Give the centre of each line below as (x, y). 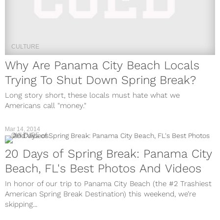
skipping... (21, 204)
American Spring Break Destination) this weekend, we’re (100, 194)
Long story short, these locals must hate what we (92, 95)
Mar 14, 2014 (23, 129)
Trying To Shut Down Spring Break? (100, 80)
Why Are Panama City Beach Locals (102, 65)
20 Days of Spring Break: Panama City (109, 153)
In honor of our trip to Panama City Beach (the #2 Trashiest (108, 183)
